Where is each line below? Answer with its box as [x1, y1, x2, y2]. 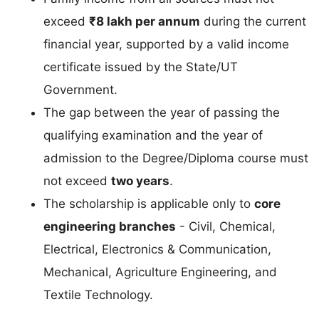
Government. [43, 82, 117, 97]
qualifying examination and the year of [43, 127, 263, 142]
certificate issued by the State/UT [43, 59, 238, 74]
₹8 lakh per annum [89, 14, 200, 28]
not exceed [43, 173, 111, 188]
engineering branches [43, 219, 176, 234]
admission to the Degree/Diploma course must [43, 150, 308, 165]
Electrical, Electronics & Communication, [43, 241, 271, 256]
